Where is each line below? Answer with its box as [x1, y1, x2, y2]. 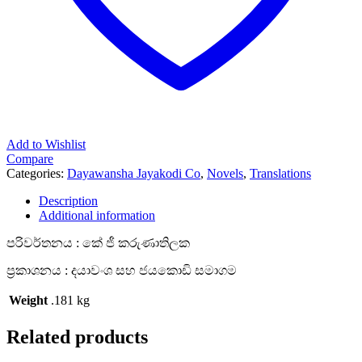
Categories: [6, 166, 67, 180]
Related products [6, 326, 148, 347]
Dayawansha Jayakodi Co [67, 166, 200, 180]
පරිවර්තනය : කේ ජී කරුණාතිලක [6, 235, 190, 250]
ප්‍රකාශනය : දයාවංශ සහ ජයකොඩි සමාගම [6, 263, 237, 277]
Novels [207, 166, 243, 180]
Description [39, 193, 98, 208]
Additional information [39, 208, 155, 222]
